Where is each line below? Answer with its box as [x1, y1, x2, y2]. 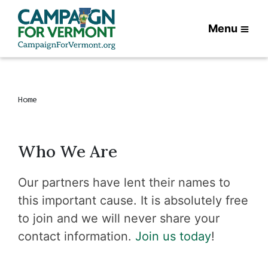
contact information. [18, 229, 135, 243]
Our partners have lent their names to [18, 175, 230, 190]
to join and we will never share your [18, 211, 220, 226]
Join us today [135, 229, 211, 243]
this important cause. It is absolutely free [18, 193, 248, 208]
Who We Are [18, 141, 117, 162]
